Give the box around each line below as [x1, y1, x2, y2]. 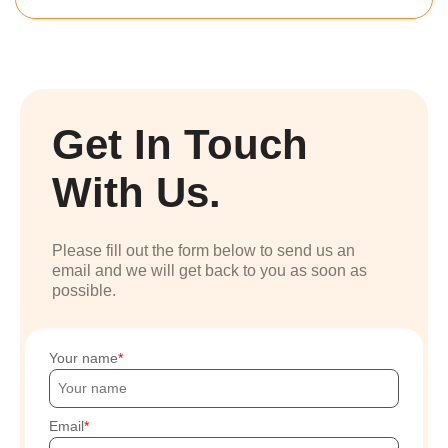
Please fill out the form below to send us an [52, 242, 355, 259]
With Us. [52, 169, 221, 216]
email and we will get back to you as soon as [52, 262, 367, 279]
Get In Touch [52, 121, 308, 168]
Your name [49, 350, 118, 366]
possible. [52, 282, 116, 299]
